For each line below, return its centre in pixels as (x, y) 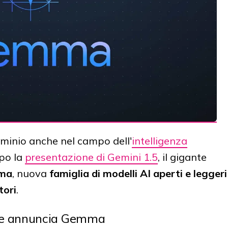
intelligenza (160, 140)
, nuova (31, 173)
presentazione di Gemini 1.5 (91, 157)
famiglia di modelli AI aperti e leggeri (138, 173)
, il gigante (182, 157)
